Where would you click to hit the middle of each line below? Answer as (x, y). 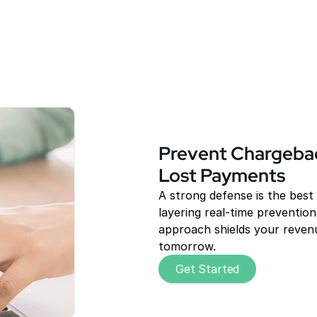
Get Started (208, 269)
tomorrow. (187, 246)
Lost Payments (222, 175)
